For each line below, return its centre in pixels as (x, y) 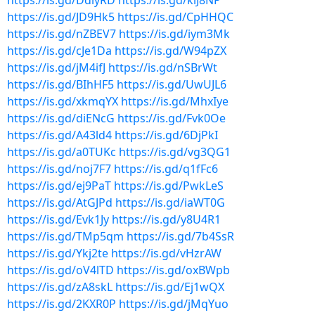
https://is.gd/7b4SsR (180, 236)
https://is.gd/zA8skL (60, 287)
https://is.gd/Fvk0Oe (172, 118)
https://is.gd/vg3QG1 (175, 152)
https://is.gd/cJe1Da (59, 51)
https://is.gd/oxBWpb (173, 270)
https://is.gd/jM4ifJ (56, 67)
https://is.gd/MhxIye (175, 101)
